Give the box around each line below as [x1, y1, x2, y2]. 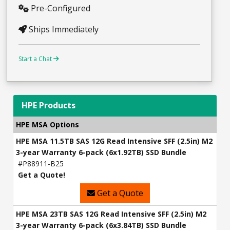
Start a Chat [18, 54, 53, 64]
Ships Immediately [27, 24, 99, 35]
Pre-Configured [29, 3, 90, 14]
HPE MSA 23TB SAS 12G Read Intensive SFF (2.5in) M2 [16, 209, 206, 219]
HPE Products [22, 100, 75, 111]
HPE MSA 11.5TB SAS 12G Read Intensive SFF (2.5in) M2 [16, 136, 213, 146]
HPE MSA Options [16, 120, 79, 130]
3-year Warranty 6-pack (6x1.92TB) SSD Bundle [16, 147, 186, 158]
